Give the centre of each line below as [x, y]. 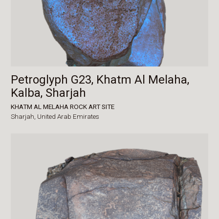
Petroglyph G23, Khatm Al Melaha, [100, 79]
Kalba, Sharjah [49, 93]
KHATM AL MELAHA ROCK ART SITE [63, 106]
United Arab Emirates [68, 116]
